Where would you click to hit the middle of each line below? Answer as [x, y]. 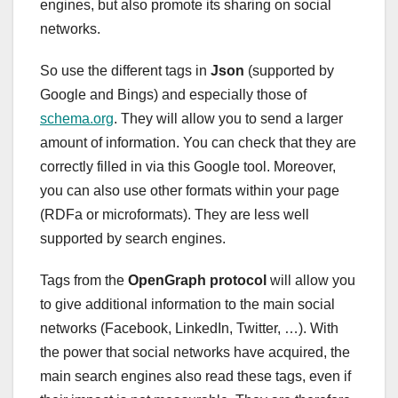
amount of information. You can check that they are [198, 142]
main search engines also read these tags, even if [195, 376]
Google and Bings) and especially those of [173, 94]
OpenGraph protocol [197, 280]
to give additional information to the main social [187, 304]
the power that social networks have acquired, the [195, 352]
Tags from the [84, 280]
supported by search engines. [133, 238]
